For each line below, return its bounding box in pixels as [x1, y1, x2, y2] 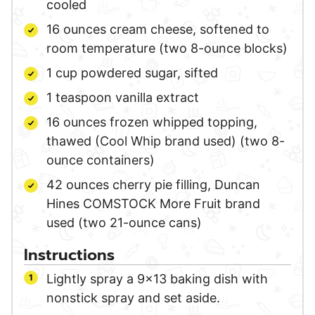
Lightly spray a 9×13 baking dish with [46, 271, 268, 286]
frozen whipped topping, [110, 114, 257, 129]
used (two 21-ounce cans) [46, 214, 202, 230]
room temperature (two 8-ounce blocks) [46, 40, 288, 56]
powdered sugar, [81, 65, 181, 80]
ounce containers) [46, 152, 155, 167]
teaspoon [56, 89, 112, 105]
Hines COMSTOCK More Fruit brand [46, 195, 260, 211]
